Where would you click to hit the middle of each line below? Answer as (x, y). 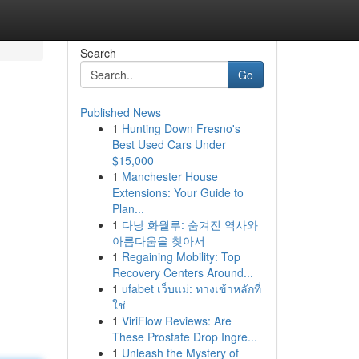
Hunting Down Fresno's (181, 128)
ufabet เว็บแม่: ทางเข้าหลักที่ (191, 288)
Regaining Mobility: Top (181, 256)
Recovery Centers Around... (182, 272)
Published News (120, 112)
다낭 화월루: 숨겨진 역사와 (190, 224)
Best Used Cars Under (169, 144)
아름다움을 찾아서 (158, 240)
